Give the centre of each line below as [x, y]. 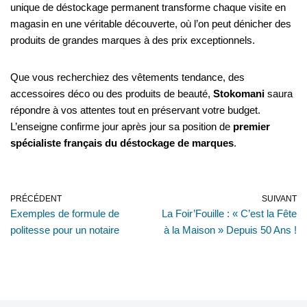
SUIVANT [279, 198]
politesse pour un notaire [65, 230]
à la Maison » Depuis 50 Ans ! [230, 230]
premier [251, 126]
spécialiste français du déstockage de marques [122, 143]
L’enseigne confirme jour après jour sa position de [122, 126]
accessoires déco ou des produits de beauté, [112, 93]
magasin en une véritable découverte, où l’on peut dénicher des [151, 23]
